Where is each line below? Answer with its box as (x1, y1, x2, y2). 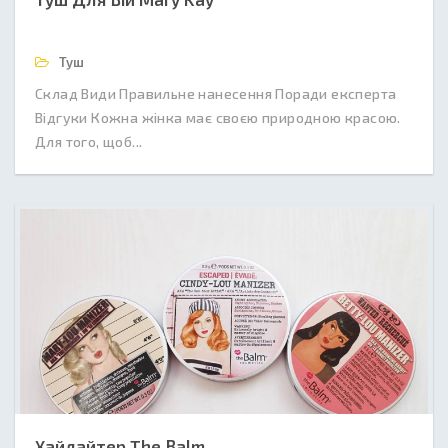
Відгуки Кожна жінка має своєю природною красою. (35, 109, 401, 126)
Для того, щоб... (35, 133, 143, 150)
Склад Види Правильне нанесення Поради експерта (35, 85, 397, 102)
